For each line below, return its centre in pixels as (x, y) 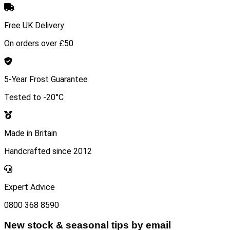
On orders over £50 (39, 44)
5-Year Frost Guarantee (46, 80)
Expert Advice (30, 187)
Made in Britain (31, 133)
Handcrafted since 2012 (48, 151)
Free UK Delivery (34, 26)
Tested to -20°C (34, 98)
